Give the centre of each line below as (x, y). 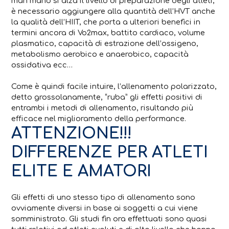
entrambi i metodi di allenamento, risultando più (102, 108)
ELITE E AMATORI (82, 171)
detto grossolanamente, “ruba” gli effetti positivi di (107, 97)
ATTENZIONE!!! (72, 134)
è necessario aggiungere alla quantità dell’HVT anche (113, 11)
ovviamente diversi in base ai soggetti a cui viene (105, 208)
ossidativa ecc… (42, 65)
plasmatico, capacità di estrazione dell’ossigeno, (105, 43)
